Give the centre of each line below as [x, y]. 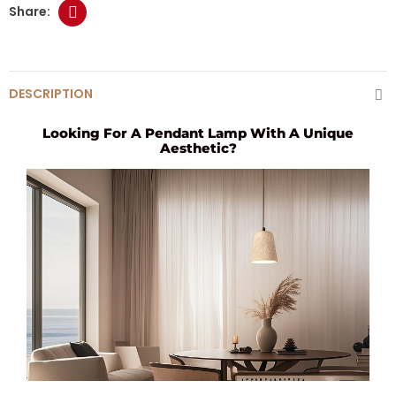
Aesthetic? [198, 148]
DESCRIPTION [51, 93]
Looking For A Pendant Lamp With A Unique [198, 133]
